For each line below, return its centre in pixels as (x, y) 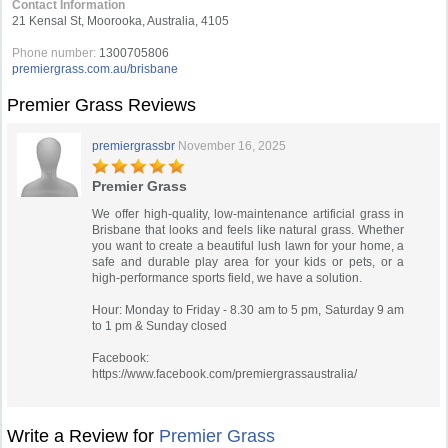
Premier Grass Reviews (102, 105)
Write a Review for (83, 436)
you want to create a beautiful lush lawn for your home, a (248, 246)
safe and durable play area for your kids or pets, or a (248, 262)
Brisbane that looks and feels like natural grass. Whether (248, 230)
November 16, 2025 (232, 146)
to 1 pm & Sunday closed (160, 326)
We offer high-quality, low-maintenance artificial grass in (248, 214)
